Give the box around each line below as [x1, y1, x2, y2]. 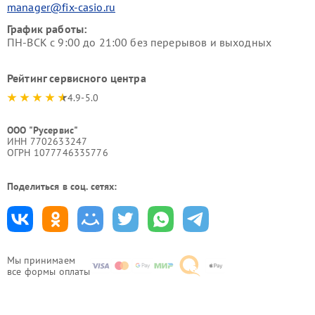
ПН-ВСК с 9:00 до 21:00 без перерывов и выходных [7, 34, 272, 49]
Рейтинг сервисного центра [7, 70, 146, 85]
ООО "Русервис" [7, 123, 79, 136]
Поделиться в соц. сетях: [7, 179, 117, 193]
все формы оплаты [7, 264, 91, 278]
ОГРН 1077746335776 [7, 146, 108, 159]
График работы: [7, 21, 87, 36]
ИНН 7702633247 [7, 134, 88, 148]
